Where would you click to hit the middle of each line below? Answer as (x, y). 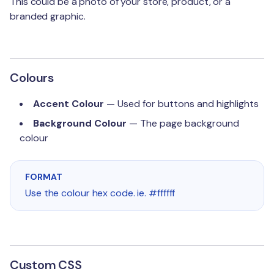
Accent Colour (68, 104)
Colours (32, 78)
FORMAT (44, 177)
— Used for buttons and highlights (181, 104)
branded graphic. (48, 16)
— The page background (183, 123)
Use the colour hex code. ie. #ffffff (100, 193)
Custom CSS (46, 265)
